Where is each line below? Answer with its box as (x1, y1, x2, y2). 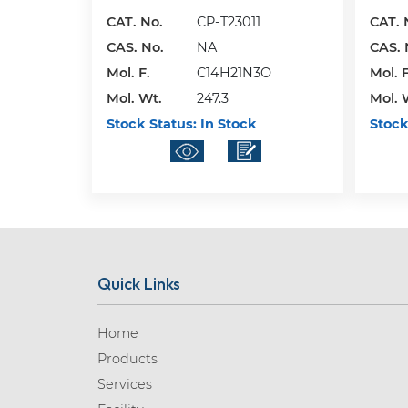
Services (97, 376, 152, 393)
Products (97, 351, 158, 368)
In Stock (196, 115, 257, 132)
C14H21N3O (196, 64, 271, 81)
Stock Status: (106, 115, 197, 132)
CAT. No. (106, 13, 163, 30)
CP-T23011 (196, 13, 260, 30)
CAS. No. (106, 38, 164, 56)
